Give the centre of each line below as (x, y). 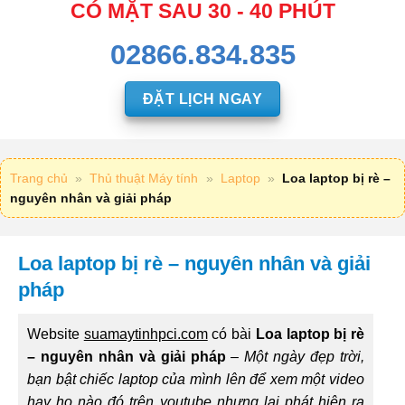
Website (56, 334)
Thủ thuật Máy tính (144, 179)
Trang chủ (39, 179)
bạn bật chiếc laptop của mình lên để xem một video (196, 380)
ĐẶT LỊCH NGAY (202, 99)
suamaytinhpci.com (146, 334)
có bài (231, 334)
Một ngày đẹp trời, (305, 357)
